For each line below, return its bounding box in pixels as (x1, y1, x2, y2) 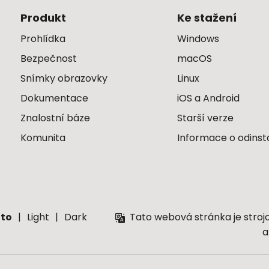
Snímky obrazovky (20, 71, 107, 85)
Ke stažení (177, 10, 237, 25)
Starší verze (177, 111, 234, 125)
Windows (177, 32, 220, 46)
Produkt (20, 10, 66, 25)
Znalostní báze (20, 111, 90, 125)
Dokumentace (20, 91, 88, 105)
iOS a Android (177, 91, 240, 105)
